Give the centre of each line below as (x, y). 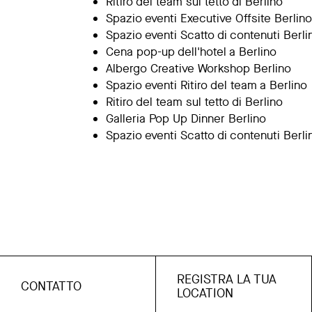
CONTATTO (51, 286)
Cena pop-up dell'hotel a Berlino (191, 52)
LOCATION (205, 293)
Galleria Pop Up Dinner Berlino (186, 119)
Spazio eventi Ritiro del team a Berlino (206, 85)
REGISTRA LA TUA (227, 279)
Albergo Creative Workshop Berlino (198, 69)
